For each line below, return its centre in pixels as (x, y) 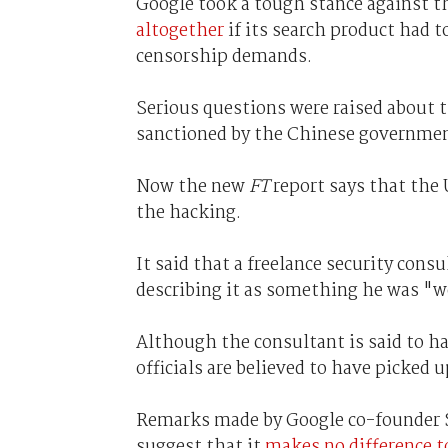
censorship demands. (223, 56)
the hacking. (188, 212)
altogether (179, 30)
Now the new (192, 186)
